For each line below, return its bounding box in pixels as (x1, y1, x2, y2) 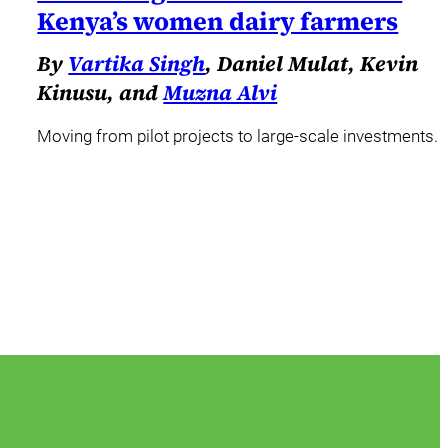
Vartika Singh (68, 48, 206, 78)
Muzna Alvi (163, 77, 278, 107)
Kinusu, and (37, 77, 164, 107)
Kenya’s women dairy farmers (37, 3, 399, 38)
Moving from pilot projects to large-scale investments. (37, 126, 439, 147)
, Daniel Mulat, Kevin (205, 48, 419, 78)
